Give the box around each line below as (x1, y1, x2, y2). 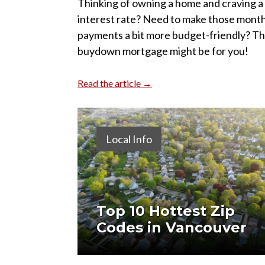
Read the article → (77, 77, 153, 89)
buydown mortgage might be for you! (77, 44, 249, 58)
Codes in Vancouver (96, 219, 247, 237)
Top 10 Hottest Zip (96, 202, 235, 220)
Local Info (106, 132, 153, 146)
